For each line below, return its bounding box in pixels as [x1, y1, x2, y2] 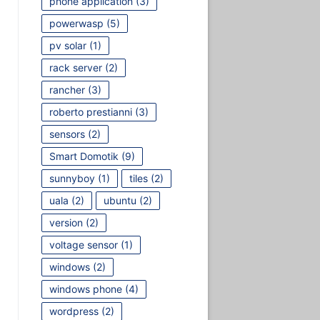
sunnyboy [49, 171, 95, 184]
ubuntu [103, 194, 136, 206]
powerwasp [49, 16, 104, 29]
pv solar [49, 39, 86, 51]
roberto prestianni [49, 105, 132, 118]
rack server [49, 61, 102, 74]
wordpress [49, 304, 99, 317]
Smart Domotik [49, 149, 119, 162]
